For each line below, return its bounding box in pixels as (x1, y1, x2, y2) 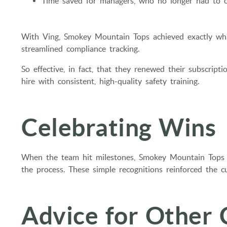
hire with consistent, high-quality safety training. (21, 76, 199, 86)
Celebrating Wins (21, 113, 216, 141)
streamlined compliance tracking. (21, 44, 139, 53)
